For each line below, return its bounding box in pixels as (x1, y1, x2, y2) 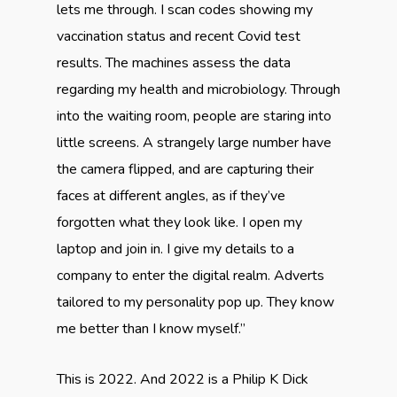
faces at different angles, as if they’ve (57, 186, 285, 206)
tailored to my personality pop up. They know (57, 292, 334, 312)
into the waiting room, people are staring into (57, 106, 331, 126)
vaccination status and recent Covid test (57, 27, 300, 46)
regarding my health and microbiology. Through (57, 80, 340, 99)
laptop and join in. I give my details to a (57, 239, 294, 259)
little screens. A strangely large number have (57, 133, 331, 152)
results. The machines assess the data (57, 53, 291, 73)
